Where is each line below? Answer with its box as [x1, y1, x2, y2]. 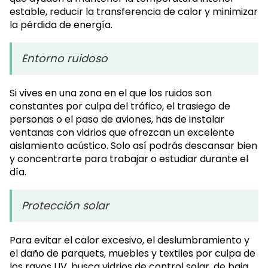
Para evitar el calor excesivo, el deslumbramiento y [10, 233, 249, 248]
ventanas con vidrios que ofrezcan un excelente [10, 126, 234, 140]
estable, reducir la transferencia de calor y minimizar [10, 5, 258, 19]
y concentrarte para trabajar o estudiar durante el [10, 152, 248, 166]
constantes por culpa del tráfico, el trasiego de [10, 99, 230, 114]
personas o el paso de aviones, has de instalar [10, 112, 224, 127]
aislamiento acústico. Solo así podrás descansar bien [10, 139, 257, 153]
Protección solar [22, 198, 109, 214]
